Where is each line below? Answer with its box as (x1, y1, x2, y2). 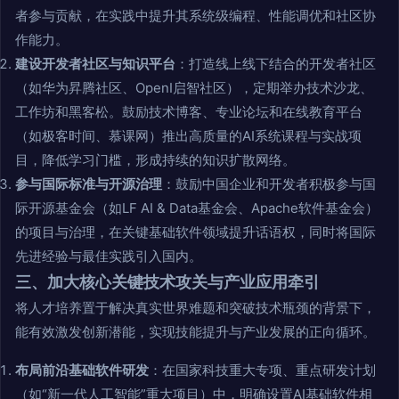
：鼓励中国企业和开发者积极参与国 (162, 175, 376, 192)
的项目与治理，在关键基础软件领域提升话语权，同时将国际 (15, 223, 376, 240)
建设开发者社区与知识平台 (15, 54, 175, 72)
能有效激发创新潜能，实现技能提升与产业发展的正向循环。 (15, 322, 376, 340)
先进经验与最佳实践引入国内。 (15, 247, 202, 265)
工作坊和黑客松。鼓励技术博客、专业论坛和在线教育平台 (15, 102, 362, 120)
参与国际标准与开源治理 (15, 175, 162, 192)
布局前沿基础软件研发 (15, 361, 149, 379)
